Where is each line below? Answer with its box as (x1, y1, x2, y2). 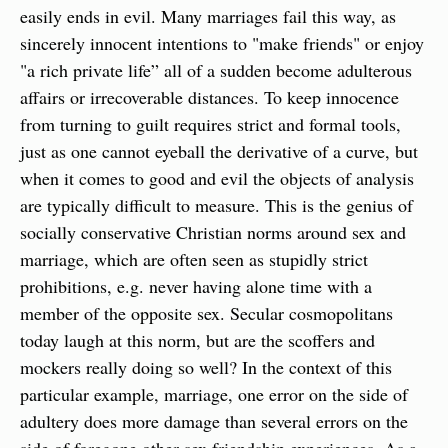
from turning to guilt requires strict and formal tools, (20, 112, 401, 136)
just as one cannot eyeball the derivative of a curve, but (20, 139, 418, 163)
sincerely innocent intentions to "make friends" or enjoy (20, 31, 424, 55)
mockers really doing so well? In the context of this (20, 355, 392, 379)
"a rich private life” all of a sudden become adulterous (20, 58, 412, 82)
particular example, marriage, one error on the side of (20, 382, 408, 406)
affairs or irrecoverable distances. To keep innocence (20, 85, 399, 109)
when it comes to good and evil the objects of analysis (20, 166, 414, 190)
